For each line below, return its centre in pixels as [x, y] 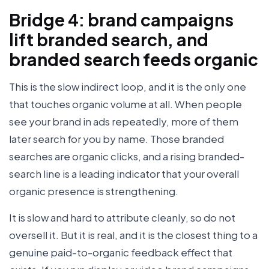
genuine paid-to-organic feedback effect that [121, 252]
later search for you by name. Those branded [116, 138]
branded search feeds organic [134, 59]
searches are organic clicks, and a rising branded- [127, 156]
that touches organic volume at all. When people [125, 104]
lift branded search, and [109, 39]
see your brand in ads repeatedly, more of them [124, 121]
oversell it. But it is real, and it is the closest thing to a [133, 234]
